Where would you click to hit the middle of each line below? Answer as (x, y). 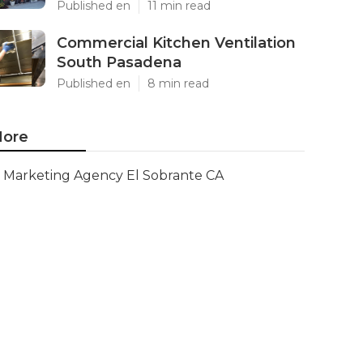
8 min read (178, 83)
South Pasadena (119, 62)
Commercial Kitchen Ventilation (176, 43)
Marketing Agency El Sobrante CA (113, 175)
